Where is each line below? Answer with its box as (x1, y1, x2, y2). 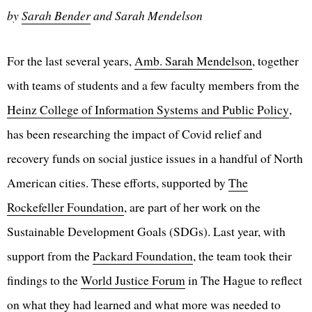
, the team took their (193, 247, 292, 265)
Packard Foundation (93, 247, 193, 265)
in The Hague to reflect (185, 272, 302, 289)
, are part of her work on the (124, 198, 260, 216)
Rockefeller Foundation (7, 198, 124, 216)
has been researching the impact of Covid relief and (7, 125, 262, 143)
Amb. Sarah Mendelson (134, 52, 252, 70)
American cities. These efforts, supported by (7, 174, 228, 192)
